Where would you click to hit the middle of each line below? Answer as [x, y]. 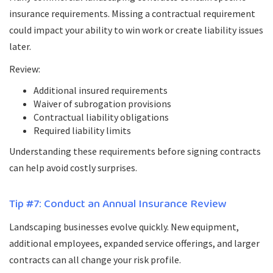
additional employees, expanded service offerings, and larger [134, 243]
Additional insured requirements [101, 90]
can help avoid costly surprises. [73, 168]
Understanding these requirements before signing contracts [135, 151]
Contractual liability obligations [101, 117]
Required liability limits [82, 130]
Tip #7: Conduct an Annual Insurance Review [118, 204]
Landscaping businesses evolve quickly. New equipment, [124, 227]
